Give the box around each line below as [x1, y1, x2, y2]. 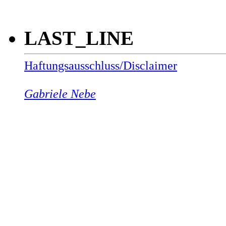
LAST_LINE [24, 27, 134, 49]
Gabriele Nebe [24, 86, 96, 100]
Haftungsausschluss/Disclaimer [24, 58, 177, 72]
